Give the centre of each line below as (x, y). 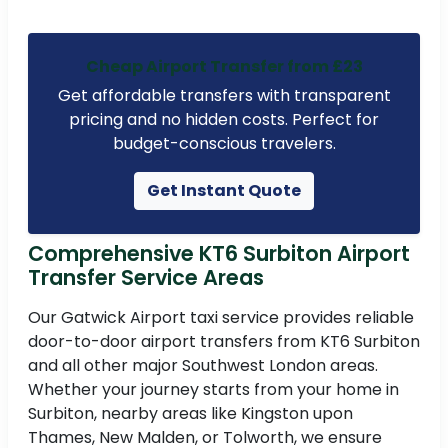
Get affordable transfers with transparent (224, 96)
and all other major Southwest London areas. (203, 366)
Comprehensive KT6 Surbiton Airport (219, 254)
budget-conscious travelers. (224, 144)
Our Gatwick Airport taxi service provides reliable (221, 318)
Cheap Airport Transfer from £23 (224, 67)
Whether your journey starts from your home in (213, 390)
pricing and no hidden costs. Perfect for (224, 120)
